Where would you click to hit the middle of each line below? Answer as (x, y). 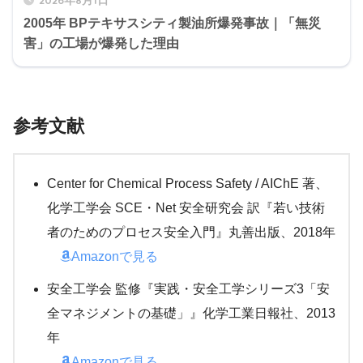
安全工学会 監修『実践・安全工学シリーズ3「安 (188, 289)
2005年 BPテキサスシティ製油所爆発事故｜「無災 (172, 23)
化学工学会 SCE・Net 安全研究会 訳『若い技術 (186, 208)
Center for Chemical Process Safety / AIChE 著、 (188, 184)
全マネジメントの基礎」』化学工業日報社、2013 (191, 314)
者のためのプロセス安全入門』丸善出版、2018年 (191, 233)
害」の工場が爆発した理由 (101, 44)
